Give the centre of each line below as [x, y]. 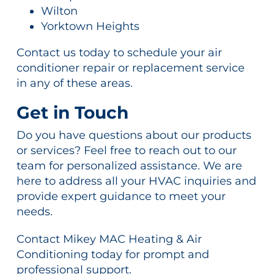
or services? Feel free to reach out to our [126, 151]
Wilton [59, 11]
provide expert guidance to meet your [121, 197]
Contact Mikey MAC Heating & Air [109, 239]
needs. [34, 212]
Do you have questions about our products [134, 135]
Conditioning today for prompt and [113, 255]
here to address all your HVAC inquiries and [136, 181]
